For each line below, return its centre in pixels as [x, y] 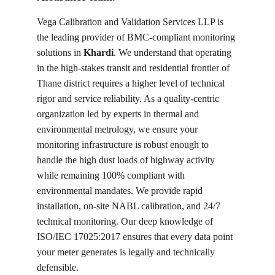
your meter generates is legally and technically [127, 252]
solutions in [60, 52]
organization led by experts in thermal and [119, 114]
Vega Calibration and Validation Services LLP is [131, 22]
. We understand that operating [174, 52]
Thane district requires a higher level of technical [132, 83]
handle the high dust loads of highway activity [127, 160]
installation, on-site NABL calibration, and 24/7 [130, 206]
